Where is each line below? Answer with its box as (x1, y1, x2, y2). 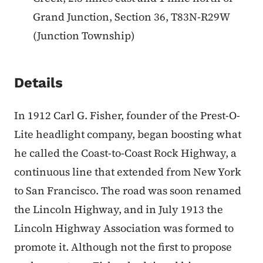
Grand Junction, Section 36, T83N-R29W (33, 9, 230, 25)
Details (14, 75, 63, 92)
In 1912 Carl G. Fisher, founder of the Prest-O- (14, 108, 240, 123)
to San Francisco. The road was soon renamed (14, 183, 241, 198)
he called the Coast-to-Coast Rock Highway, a (14, 146, 237, 161)
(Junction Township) (33, 28, 135, 43)
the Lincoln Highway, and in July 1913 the (14, 202, 223, 217)
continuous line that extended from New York (14, 164, 241, 180)
